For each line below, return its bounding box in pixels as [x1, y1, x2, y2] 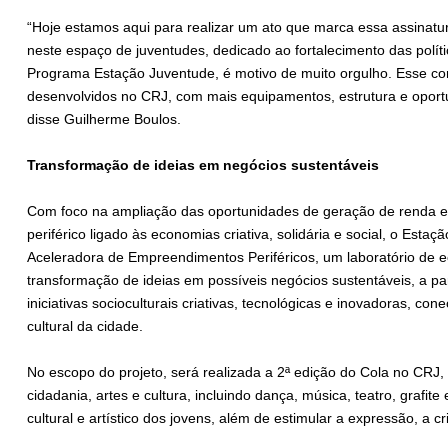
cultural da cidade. [27, 318, 143, 335]
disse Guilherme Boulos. [27, 111, 185, 128]
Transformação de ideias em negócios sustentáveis [27, 157, 379, 174]
